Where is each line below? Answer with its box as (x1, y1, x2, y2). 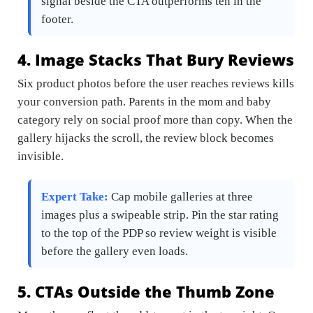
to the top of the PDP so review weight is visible (41, 226, 277, 240)
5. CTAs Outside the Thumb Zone (17, 280, 275, 302)
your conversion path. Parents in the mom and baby (17, 94, 271, 108)
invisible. (17, 149, 64, 163)
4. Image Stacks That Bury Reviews (17, 48, 294, 70)
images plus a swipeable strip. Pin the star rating (41, 208, 279, 221)
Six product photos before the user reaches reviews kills (17, 76, 294, 90)
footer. (41, 12, 73, 26)
